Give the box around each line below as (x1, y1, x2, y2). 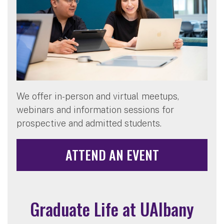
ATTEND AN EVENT (65, 145, 159, 165)
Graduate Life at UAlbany (30, 196, 194, 222)
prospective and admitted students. (16, 118, 161, 129)
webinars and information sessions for (16, 104, 174, 115)
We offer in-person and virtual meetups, (16, 91, 179, 102)
